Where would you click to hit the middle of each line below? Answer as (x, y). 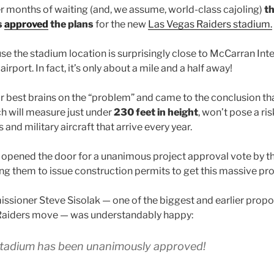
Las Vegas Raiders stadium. (210, 24)
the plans (71, 24)
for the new (121, 24)
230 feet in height (156, 112)
